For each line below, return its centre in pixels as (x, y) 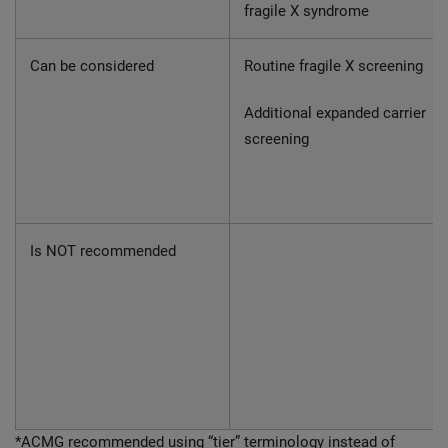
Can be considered (94, 66)
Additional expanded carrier (335, 113)
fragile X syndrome (308, 11)
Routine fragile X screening (335, 66)
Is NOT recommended (105, 251)
